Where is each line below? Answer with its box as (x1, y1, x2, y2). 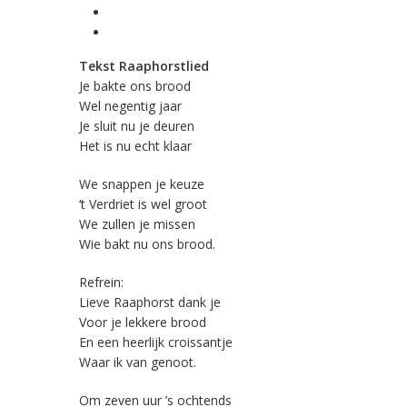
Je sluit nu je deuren (79, 117, 194, 135)
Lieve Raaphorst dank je (79, 293, 221, 312)
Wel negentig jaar (79, 97, 182, 115)
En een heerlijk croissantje (79, 333, 233, 352)
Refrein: (79, 273, 124, 292)
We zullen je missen (79, 215, 195, 233)
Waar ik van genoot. (79, 353, 196, 372)
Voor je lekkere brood (79, 313, 206, 332)
